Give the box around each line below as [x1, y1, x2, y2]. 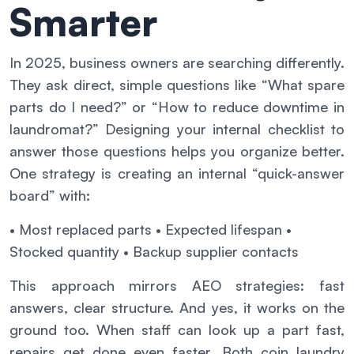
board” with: [9, 186, 90, 204]
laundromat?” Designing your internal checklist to [9, 119, 345, 137]
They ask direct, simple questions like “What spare [9, 75, 345, 93]
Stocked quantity [9, 242, 119, 260]
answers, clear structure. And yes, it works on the [9, 298, 345, 316]
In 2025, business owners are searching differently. [9, 53, 345, 71]
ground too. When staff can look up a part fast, [9, 320, 345, 338]
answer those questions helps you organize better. [9, 141, 345, 160]
